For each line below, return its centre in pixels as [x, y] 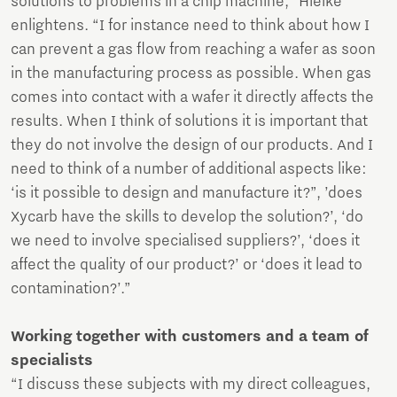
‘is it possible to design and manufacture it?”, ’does [187, 193]
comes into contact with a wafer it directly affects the [192, 97]
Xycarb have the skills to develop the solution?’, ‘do [187, 217]
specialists [52, 361]
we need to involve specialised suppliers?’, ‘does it [185, 241]
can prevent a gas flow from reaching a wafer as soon [193, 50]
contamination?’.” [71, 289]
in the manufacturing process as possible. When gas [191, 74]
